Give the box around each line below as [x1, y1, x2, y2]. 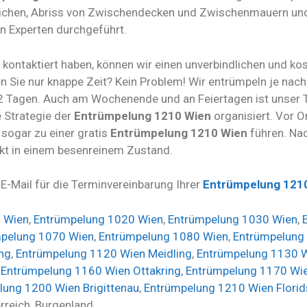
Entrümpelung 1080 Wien [99, 229, 228, 243]
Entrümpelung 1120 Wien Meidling [16, 246, 192, 260]
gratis [77, 125, 110, 140]
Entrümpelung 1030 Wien [168, 212, 297, 226]
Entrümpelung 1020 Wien [34, 212, 163, 226]
